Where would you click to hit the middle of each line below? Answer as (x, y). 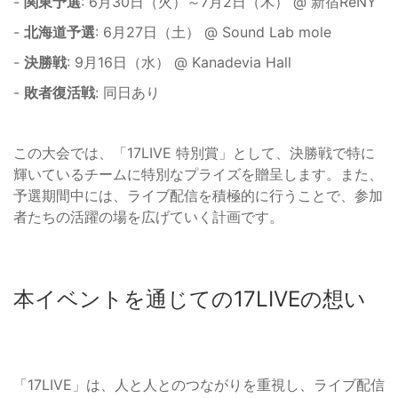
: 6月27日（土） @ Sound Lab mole (213, 32)
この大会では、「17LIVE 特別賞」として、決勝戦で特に (194, 153)
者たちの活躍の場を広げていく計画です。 (148, 217)
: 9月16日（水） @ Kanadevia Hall (179, 63)
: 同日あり (127, 93)
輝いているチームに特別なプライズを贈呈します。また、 (198, 175)
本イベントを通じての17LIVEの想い (190, 299)
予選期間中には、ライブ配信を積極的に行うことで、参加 (198, 196)
